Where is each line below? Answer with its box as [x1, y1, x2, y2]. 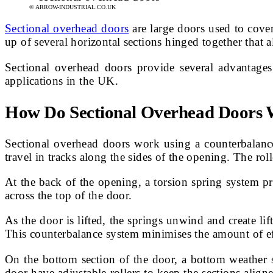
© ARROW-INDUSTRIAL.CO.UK [29, 3, 116, 10]
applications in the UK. [5, 74, 118, 87]
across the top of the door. [5, 189, 132, 202]
